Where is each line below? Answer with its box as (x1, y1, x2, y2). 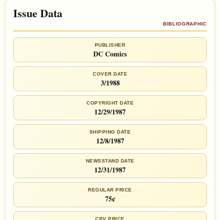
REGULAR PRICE (88, 187, 132, 193)
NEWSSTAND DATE (85, 158, 135, 164)
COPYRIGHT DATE (86, 100, 134, 106)
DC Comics (93, 49, 127, 59)
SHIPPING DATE (89, 129, 131, 135)
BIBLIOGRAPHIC (163, 21, 207, 27)
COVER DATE (93, 71, 127, 77)
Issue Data (13, 5, 62, 22)
